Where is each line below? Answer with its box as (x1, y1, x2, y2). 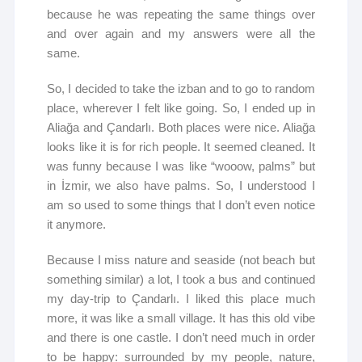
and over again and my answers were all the (47, 27, 315, 41)
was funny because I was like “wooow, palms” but (47, 159, 315, 174)
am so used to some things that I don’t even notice (47, 198, 315, 213)
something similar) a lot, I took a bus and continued (47, 272, 315, 287)
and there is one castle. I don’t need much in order (47, 330, 315, 345)
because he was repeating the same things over (47, 7, 315, 22)
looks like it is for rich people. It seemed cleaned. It (47, 140, 315, 154)
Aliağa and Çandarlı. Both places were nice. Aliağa (47, 120, 315, 135)
